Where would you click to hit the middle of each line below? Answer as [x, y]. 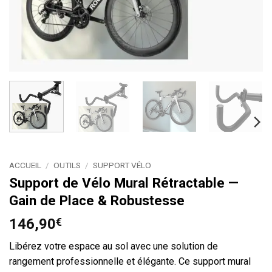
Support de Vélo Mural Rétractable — [124, 182]
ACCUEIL [25, 165]
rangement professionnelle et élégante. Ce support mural [130, 261]
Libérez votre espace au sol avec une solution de [114, 246]
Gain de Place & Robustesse [97, 200]
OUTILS [67, 165]
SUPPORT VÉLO [122, 165]
